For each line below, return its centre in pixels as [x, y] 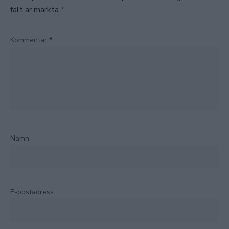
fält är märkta [36, 10]
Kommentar [30, 40]
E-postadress [32, 192]
